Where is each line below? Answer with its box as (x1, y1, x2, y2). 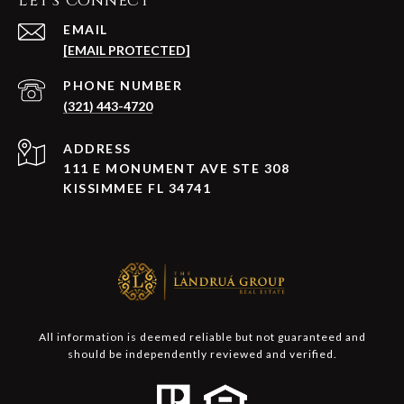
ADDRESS (63, 141, 132, 157)
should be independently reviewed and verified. (67, 347, 337, 362)
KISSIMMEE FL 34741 (63, 180, 211, 197)
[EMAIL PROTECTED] (63, 42, 190, 59)
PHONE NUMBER (63, 78, 182, 94)
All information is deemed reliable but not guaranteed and (38, 330, 366, 344)
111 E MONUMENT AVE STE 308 (63, 161, 289, 177)
